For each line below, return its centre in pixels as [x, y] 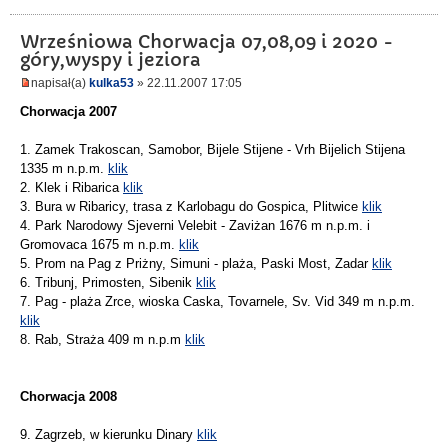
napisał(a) [60, 82]
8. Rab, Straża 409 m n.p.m [102, 340]
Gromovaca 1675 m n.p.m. [99, 245]
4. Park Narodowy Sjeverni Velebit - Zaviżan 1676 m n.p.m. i [195, 226]
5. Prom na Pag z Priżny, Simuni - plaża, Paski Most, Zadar [196, 264]
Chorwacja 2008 [68, 397]
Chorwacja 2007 [68, 112]
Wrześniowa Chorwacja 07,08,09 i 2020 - [206, 41]
